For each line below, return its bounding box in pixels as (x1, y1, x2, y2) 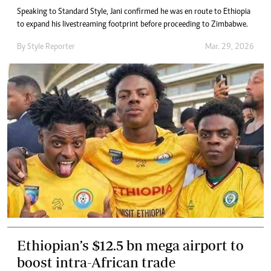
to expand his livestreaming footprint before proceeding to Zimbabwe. (17, 21, 248, 30)
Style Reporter (27, 43, 75, 52)
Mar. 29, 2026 (205, 43, 254, 52)
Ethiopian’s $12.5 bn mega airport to (17, 237, 244, 253)
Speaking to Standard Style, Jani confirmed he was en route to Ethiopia (17, 8, 250, 17)
